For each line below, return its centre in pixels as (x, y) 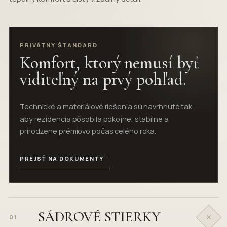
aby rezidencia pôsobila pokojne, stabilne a (94, 119)
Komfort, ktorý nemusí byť (109, 63)
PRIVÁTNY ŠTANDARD (59, 45)
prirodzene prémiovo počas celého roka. (88, 131)
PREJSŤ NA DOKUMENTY (62, 159)
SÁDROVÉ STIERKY (99, 217)
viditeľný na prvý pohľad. (103, 80)
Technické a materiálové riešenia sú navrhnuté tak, (107, 107)
